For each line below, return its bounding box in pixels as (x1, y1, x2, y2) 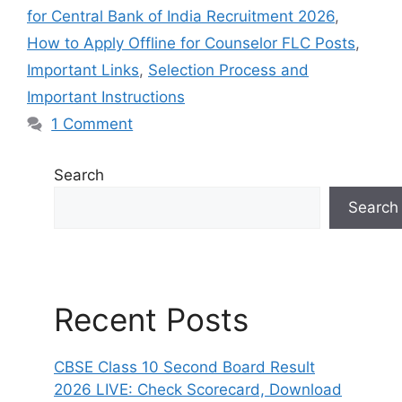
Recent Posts (54, 301, 249, 339)
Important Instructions (27, 88, 185, 107)
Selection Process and (148, 61, 309, 80)
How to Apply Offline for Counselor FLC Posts (27, 34, 355, 53)
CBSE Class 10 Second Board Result (54, 358, 315, 377)
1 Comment (51, 115, 134, 134)
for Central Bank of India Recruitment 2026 (27, 7, 335, 26)
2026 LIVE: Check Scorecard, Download (54, 380, 342, 399)
